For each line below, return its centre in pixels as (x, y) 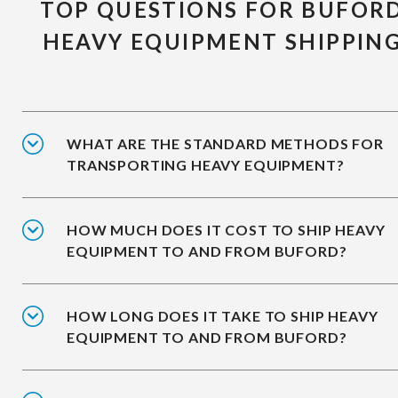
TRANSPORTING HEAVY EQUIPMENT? (206, 164)
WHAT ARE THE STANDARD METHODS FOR (225, 143)
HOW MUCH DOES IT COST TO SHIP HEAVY (226, 229)
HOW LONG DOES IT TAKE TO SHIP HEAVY (223, 315)
